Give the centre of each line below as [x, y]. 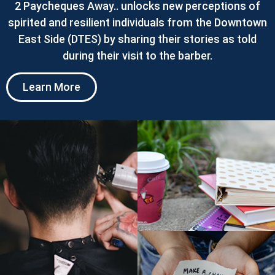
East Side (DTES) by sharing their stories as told [137, 39]
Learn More [52, 87]
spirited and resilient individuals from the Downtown [137, 22]
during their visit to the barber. [137, 55]
